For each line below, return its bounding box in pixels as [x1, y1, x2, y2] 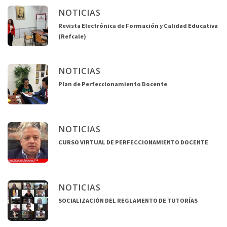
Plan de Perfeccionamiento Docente [58, 80, 167, 88]
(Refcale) [58, 32, 86, 40]
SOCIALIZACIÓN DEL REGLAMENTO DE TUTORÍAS [58, 196, 198, 204]
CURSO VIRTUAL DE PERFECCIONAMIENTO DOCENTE [58, 138, 208, 146]
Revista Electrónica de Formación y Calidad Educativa [58, 21, 218, 29]
